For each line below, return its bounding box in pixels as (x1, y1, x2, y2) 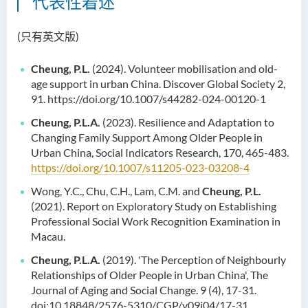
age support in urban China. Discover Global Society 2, (31, 77, 285, 90)
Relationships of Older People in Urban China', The (31, 268, 268, 281)
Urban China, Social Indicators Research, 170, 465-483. (31, 146, 289, 159)
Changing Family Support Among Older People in (31, 131, 263, 144)
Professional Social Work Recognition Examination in (31, 214, 280, 228)
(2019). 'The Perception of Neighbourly (100, 253, 286, 266)
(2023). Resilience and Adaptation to (100, 115, 274, 129)
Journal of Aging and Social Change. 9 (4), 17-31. (31, 283, 256, 296)
